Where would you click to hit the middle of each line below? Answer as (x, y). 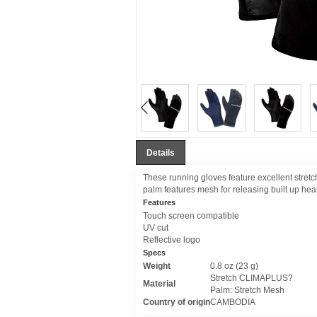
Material (159, 283)
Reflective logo (172, 240)
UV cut (156, 227)
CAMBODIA (233, 302)
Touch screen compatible (191, 215)
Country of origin (177, 302)
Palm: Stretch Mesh (247, 290)
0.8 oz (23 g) (234, 266)
